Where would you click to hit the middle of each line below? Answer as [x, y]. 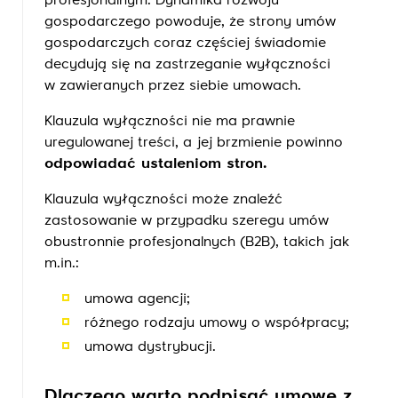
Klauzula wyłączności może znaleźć [163, 200]
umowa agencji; [137, 299]
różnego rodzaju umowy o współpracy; [217, 323]
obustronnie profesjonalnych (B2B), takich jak [197, 243]
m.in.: [62, 264]
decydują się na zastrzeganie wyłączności [187, 65]
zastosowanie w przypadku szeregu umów [187, 221]
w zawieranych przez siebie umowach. [173, 86]
